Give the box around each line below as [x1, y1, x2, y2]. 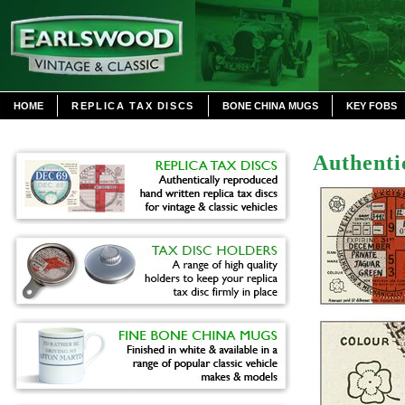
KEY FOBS [346, 100, 398, 111]
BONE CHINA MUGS [222, 100, 319, 111]
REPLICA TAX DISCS [71, 100, 195, 111]
